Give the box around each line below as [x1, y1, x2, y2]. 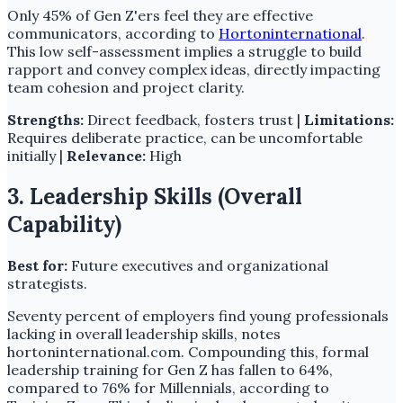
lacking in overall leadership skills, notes [7, 325, 281, 344]
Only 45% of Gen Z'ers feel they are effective [7, 6, 313, 25]
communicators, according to [7, 24, 219, 43]
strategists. [7, 274, 87, 293]
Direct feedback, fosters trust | [84, 111, 304, 130]
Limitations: [304, 111, 394, 130]
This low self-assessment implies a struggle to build [7, 42, 362, 61]
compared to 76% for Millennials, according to [7, 379, 329, 398]
